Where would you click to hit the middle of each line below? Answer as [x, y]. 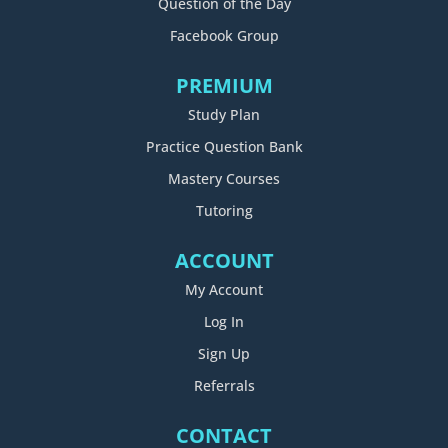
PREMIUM [224, 86]
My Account [224, 290]
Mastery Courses [224, 179]
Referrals [224, 386]
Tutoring [224, 211]
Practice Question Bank [224, 147]
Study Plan [224, 115]
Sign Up [224, 354]
